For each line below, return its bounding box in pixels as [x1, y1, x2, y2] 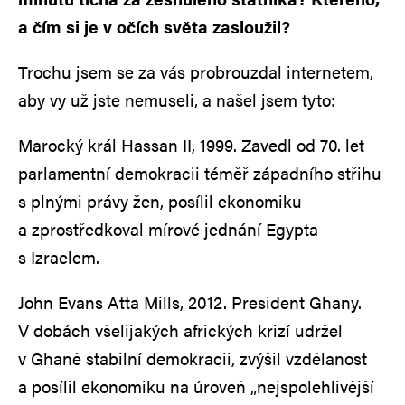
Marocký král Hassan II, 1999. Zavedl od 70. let [18, 132, 364, 157]
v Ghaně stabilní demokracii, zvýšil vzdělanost [18, 345, 367, 371]
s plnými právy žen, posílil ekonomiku [18, 188, 302, 213]
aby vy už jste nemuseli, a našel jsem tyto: [18, 87, 335, 112]
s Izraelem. [18, 244, 99, 269]
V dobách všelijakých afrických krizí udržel [18, 317, 343, 343]
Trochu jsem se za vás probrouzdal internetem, [18, 59, 373, 84]
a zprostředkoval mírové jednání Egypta [18, 216, 318, 241]
